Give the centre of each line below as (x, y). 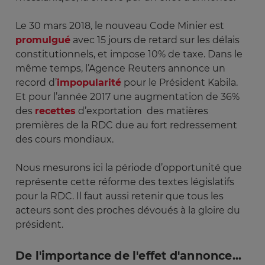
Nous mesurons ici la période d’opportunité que (129, 168)
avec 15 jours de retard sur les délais (155, 40)
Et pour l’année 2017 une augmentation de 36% (127, 97)
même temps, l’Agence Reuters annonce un (120, 69)
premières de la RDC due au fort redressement (126, 125)
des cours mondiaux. (66, 140)
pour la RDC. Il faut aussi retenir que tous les (119, 196)
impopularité (89, 83)
